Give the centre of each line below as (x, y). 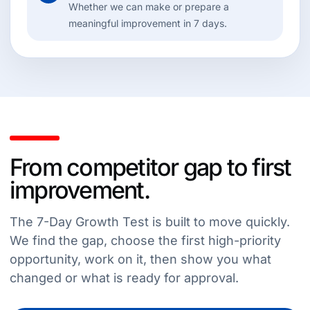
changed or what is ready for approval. (124, 278)
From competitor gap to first (151, 167)
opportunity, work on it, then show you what (140, 259)
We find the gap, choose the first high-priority (145, 240)
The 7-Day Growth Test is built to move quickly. (150, 222)
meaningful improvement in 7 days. (148, 23)
